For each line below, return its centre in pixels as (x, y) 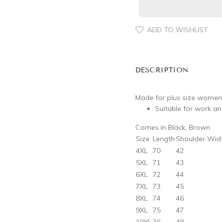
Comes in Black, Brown (173, 127)
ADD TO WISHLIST (178, 30)
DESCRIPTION (162, 70)
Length (164, 139)
